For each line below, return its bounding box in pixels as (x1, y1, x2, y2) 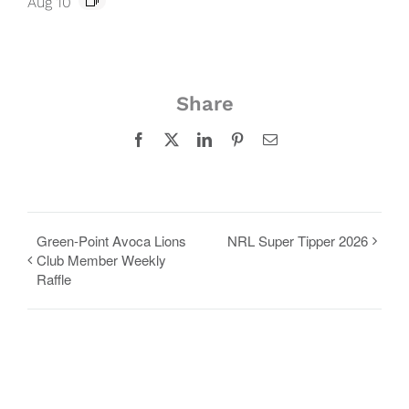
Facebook (145, 131, 202, 147)
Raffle (37, 269, 71, 289)
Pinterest (244, 131, 293, 147)
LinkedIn (211, 131, 264, 147)
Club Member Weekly (37, 250, 166, 270)
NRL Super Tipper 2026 (227, 231, 368, 251)
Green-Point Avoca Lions (37, 231, 186, 251)
